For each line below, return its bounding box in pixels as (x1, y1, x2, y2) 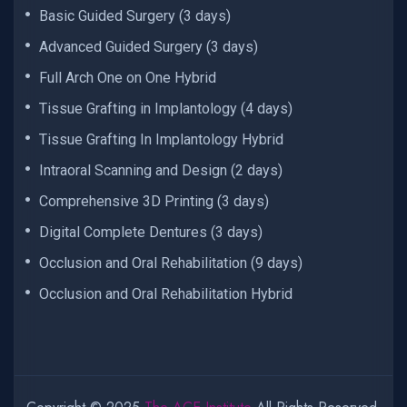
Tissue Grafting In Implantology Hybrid (39, 131, 283, 149)
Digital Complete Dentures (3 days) (39, 223, 263, 242)
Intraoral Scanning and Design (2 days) (39, 162, 283, 180)
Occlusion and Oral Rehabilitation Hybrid (39, 285, 293, 303)
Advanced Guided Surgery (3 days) (39, 38, 258, 56)
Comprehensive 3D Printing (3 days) (39, 193, 269, 211)
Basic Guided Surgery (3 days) (39, 7, 231, 25)
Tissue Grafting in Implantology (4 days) (39, 100, 293, 118)
